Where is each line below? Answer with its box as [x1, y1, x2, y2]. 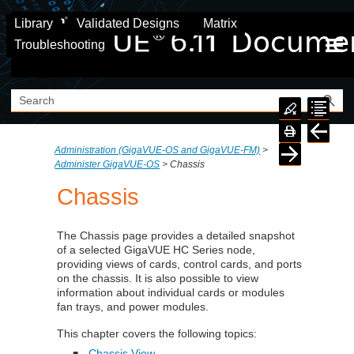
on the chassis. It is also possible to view [57, 272, 259, 285]
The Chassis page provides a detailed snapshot [57, 229, 296, 243]
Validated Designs [77, 17, 179, 30]
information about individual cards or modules [57, 286, 285, 299]
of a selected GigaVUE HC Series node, [57, 243, 256, 257]
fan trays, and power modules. [57, 300, 209, 314]
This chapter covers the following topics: [57, 327, 258, 341]
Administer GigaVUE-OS [55, 159, 160, 171]
